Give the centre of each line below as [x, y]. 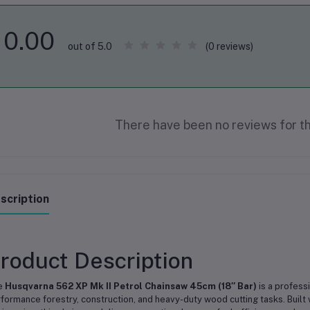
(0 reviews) [229, 46]
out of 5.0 [90, 46]
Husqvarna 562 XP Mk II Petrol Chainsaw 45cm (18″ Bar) [130, 286]
